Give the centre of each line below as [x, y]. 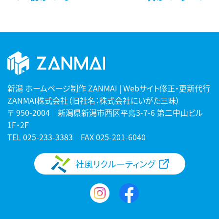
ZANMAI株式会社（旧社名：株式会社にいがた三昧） [94, 100]
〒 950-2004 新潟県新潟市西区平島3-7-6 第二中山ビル [105, 113]
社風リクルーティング [115, 164]
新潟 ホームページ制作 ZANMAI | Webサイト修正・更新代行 [109, 88]
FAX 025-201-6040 [113, 137]
